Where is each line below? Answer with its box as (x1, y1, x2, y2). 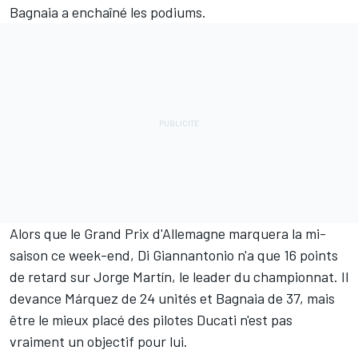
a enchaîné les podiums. (58, 3, 206, 22)
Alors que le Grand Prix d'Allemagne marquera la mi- (10, 225, 326, 243)
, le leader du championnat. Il (172, 268, 348, 286)
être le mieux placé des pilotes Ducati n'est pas (10, 311, 292, 329)
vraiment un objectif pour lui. (10, 332, 188, 351)
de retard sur (10, 268, 93, 286)
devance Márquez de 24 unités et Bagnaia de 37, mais (10, 289, 335, 308)
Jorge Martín (93, 268, 172, 286)
